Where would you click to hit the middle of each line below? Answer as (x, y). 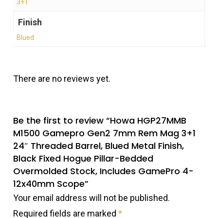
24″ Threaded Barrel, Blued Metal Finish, (98, 146)
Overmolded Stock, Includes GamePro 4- (103, 171)
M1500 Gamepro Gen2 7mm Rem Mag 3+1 (104, 133)
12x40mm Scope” (51, 184)
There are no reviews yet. (62, 79)
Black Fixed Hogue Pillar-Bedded (83, 159)
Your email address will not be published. (91, 198)
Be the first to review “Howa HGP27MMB (100, 121)
